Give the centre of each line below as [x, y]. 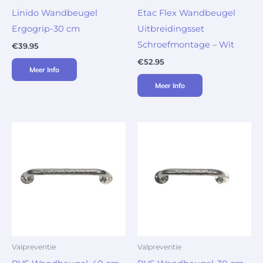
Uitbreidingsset [171, 28]
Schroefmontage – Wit [186, 44]
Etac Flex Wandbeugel [186, 13]
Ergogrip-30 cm [46, 28]
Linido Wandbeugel [55, 13]
